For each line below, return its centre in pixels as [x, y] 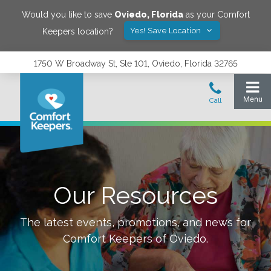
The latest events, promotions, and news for [135, 222]
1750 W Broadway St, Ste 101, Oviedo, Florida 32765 [135, 64]
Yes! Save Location [167, 31]
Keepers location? [77, 31]
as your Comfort [216, 15]
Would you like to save [68, 15]
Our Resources [135, 195]
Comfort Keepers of [116, 239]
